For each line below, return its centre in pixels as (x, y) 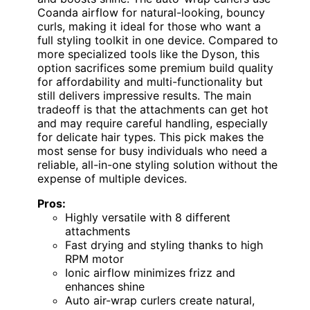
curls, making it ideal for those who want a (149, 27)
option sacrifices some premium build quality (155, 68)
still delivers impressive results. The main (144, 96)
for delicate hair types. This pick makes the (151, 137)
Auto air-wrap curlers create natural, (160, 301)
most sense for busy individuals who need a (152, 151)
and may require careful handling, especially (153, 124)
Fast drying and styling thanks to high (164, 245)
